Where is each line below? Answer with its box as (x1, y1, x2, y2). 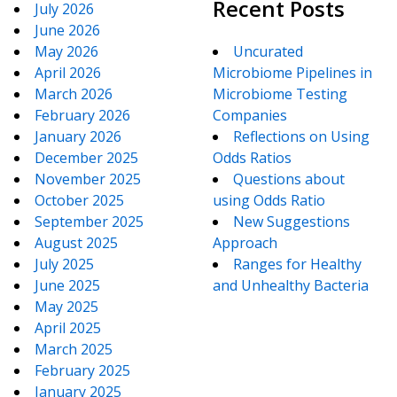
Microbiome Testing (213, 84, 347, 105)
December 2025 (35, 148, 138, 168)
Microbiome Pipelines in (213, 63, 372, 83)
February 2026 (35, 105, 130, 126)
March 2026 (35, 84, 113, 105)
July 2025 (35, 254, 94, 275)
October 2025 (35, 191, 124, 211)
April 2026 (35, 63, 101, 83)
